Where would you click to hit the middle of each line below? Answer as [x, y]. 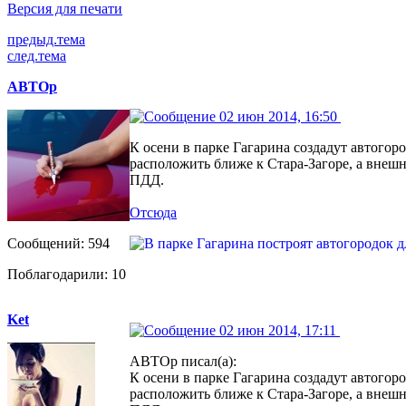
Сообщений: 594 [58, 243]
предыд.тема [46, 39]
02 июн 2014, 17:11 [278, 330]
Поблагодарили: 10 [67, 274]
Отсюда [153, 212]
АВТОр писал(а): [183, 361]
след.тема [37, 55]
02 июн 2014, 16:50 [278, 116]
